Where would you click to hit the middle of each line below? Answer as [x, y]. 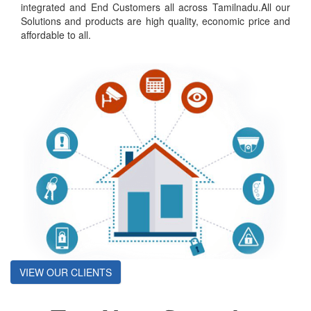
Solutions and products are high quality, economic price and [155, 21]
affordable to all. [56, 35]
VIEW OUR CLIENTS [66, 272]
